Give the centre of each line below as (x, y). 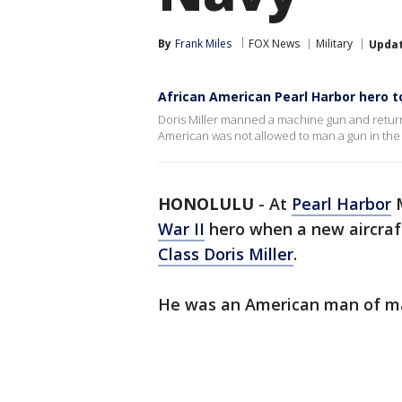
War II (181, 229)
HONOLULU (206, 204)
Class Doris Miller (226, 254)
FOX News (274, 44)
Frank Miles (203, 44)
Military (334, 44)
